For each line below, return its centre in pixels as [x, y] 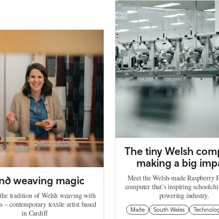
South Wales [169, 210]
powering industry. [184, 196]
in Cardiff [35, 213]
